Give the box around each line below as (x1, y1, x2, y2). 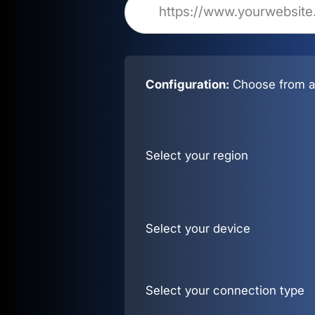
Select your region (146, 148, 249, 163)
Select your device (146, 220, 251, 236)
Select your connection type (146, 283, 305, 298)
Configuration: (146, 77, 233, 92)
